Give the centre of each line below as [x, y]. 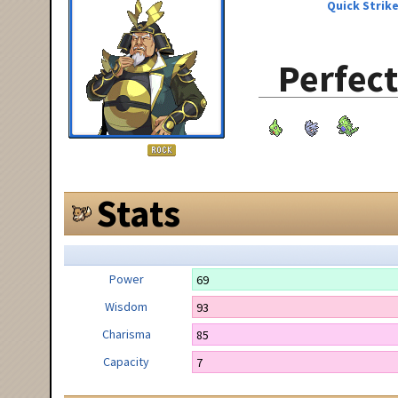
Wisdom [126, 306]
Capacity [126, 361]
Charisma [126, 334]
